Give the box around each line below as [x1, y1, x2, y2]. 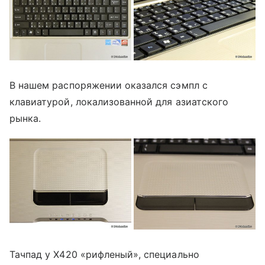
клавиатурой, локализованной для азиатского [9, 95, 229, 108]
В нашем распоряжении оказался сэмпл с [9, 79, 208, 91]
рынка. [9, 112, 41, 124]
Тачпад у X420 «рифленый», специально [9, 248, 199, 261]
